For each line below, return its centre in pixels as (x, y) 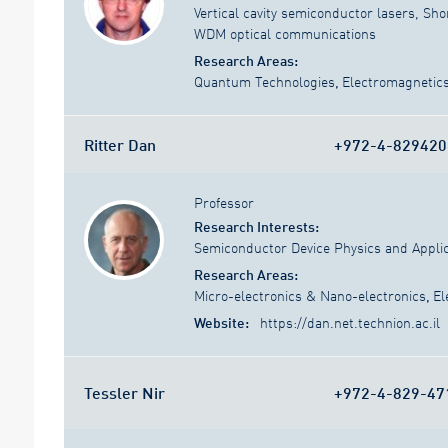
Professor (224, 203)
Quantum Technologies (264, 82)
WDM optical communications (285, 34)
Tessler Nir (124, 393)
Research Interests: (256, 227)
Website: (223, 323)
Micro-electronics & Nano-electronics (310, 296)
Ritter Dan (120, 144)
